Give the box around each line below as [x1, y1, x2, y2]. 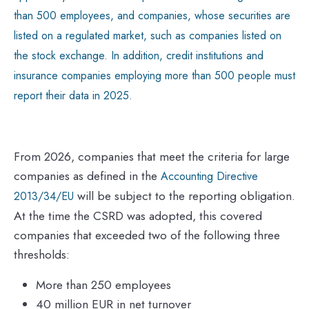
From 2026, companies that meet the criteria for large [14, 147, 290, 166]
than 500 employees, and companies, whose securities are [14, 7, 290, 23]
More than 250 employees [36, 275, 175, 294]
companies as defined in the [14, 166, 161, 185]
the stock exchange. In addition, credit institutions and [14, 47, 263, 63]
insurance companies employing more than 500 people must [14, 67, 295, 83]
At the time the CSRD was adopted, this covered [14, 206, 262, 225]
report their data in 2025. [14, 87, 132, 103]
